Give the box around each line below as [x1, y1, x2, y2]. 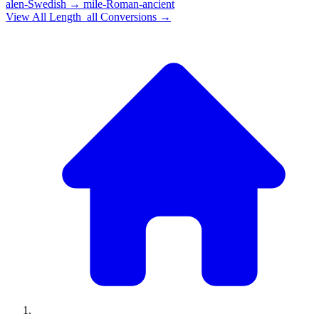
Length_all [49, 10, 98, 23]
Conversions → [98, 10, 171, 23]
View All [6, 10, 49, 23]
